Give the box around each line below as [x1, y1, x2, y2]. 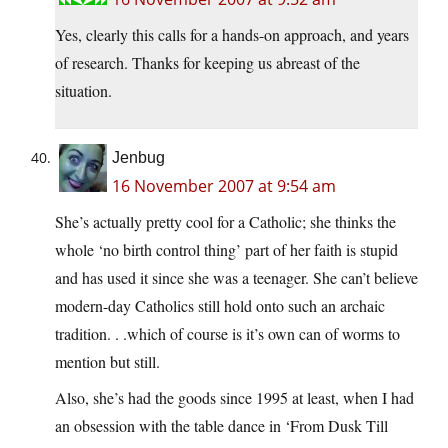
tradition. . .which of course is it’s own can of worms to [55, 323, 400, 345]
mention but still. [55, 351, 160, 373]
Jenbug [112, 149, 165, 167]
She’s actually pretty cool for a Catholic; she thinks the [55, 211, 396, 233]
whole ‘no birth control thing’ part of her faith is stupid [55, 239, 398, 261]
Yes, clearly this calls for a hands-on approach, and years [55, 24, 409, 46]
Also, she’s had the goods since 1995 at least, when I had [55, 387, 414, 409]
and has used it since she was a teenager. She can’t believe [55, 267, 418, 289]
